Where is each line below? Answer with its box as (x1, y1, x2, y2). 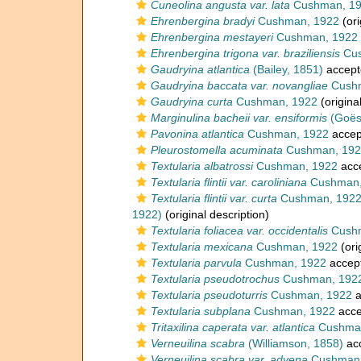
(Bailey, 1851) (250, 63, 323, 76)
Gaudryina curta (151, 95, 233, 108)
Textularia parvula (151, 256, 242, 269)
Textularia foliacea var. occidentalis (151, 224, 328, 237)
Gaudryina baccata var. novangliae (151, 79, 328, 92)
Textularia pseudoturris (151, 288, 268, 301)
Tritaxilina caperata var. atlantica (151, 321, 315, 334)
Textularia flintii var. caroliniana (151, 176, 307, 189)
